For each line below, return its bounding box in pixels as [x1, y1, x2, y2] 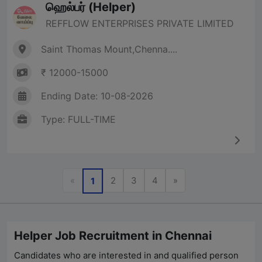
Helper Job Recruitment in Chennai [14, 229, 212, 243]
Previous [74, 174, 111, 186]
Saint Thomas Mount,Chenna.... [41, 43, 177, 56]
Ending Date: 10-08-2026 [41, 90, 153, 102]
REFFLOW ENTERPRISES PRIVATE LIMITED [46, 18, 234, 30]
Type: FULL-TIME [41, 113, 116, 126]
